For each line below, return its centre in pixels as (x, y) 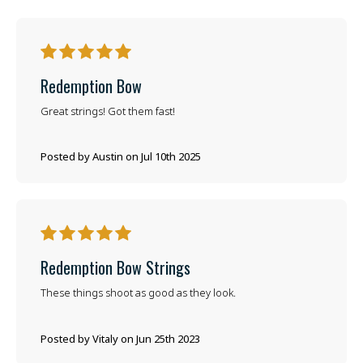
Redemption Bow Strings (115, 268)
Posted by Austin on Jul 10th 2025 (120, 157)
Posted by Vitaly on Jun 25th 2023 (120, 338)
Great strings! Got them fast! (107, 111)
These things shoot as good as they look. (138, 293)
